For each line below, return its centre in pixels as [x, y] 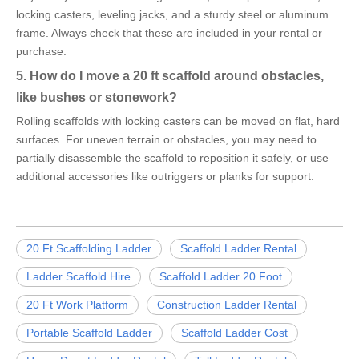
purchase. [41, 51]
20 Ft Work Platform [77, 305]
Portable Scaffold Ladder [89, 333]
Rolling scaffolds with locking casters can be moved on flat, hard [178, 121]
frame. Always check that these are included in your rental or [169, 33]
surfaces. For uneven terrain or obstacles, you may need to [166, 139]
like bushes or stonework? [97, 97]
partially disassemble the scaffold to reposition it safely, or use [172, 158]
